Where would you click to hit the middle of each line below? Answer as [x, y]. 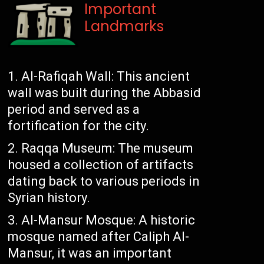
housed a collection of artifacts [101, 165]
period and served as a [74, 110]
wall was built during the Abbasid [105, 93]
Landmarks [124, 27]
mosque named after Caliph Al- [99, 237]
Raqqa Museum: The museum [108, 148]
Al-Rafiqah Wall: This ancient [106, 77]
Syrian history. [49, 198]
